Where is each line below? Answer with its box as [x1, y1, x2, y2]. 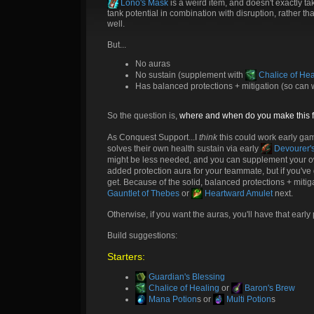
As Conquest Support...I [107, 132, 199, 142]
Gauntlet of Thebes [107, 189, 179, 198]
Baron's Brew [243, 283, 295, 293]
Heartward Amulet [203, 189, 273, 198]
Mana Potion [146, 294, 197, 304]
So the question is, [107, 111, 179, 121]
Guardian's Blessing [146, 272, 225, 282]
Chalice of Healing [146, 283, 219, 293]
